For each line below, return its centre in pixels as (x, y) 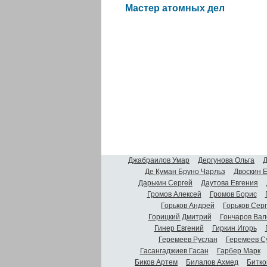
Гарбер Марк (238, 251)
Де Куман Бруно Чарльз (185, 171)
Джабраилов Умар (159, 160)
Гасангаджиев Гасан (174, 251)
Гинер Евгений (179, 228)
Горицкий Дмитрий (180, 217)
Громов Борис (233, 194)
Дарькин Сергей (165, 183)
